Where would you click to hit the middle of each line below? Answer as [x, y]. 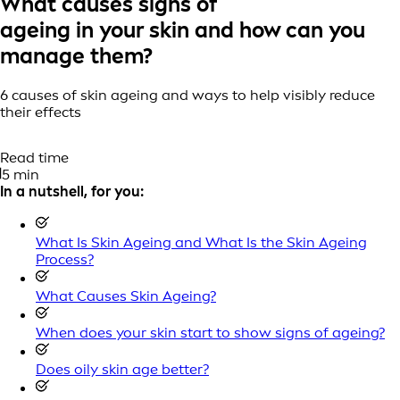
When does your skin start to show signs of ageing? [210, 332]
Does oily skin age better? [122, 369]
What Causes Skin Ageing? [126, 296]
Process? [65, 259]
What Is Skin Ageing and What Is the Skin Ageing [201, 242]
